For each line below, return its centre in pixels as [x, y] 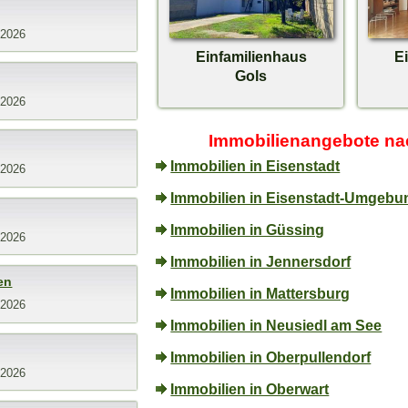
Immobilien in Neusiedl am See [276, 325]
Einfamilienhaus [251, 57]
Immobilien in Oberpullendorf [271, 357]
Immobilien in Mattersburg [260, 293]
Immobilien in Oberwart [250, 388]
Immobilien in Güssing [248, 229]
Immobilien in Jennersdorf [261, 261]
